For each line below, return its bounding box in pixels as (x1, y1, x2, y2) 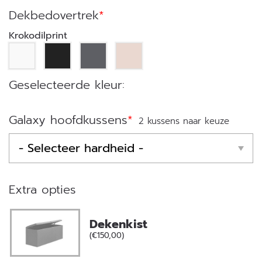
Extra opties (9, 181, 76, 198)
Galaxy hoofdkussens (9, 111, 127, 129)
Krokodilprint (9, 29, 67, 43)
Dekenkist (89, 215, 147, 233)
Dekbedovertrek (9, 6, 99, 24)
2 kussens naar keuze (139, 115, 229, 127)
